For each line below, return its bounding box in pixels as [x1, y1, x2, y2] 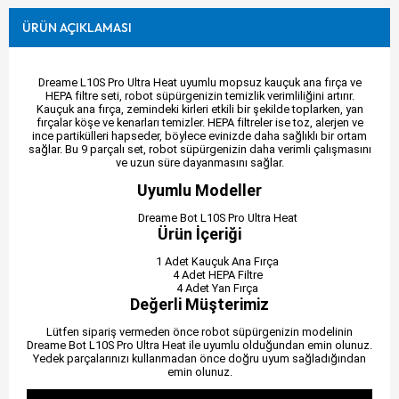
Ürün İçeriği [158, 224, 241, 244]
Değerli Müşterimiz [130, 294, 269, 313]
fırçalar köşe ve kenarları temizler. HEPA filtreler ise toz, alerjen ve [36, 116, 363, 130]
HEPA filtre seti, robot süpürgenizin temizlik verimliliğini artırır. [45, 89, 354, 103]
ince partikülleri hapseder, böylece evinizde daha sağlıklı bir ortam [32, 129, 367, 143]
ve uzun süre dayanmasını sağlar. [115, 156, 284, 170]
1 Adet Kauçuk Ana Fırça [156, 254, 279, 268]
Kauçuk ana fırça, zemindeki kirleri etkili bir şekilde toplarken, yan [36, 102, 363, 117]
